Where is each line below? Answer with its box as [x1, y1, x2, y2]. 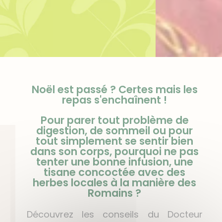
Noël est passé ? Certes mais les [31, 82, 198, 97]
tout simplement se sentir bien [36, 133, 194, 148]
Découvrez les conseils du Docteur [26, 208, 203, 221]
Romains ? [88, 185, 142, 200]
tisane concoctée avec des [44, 165, 186, 179]
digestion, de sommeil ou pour [36, 123, 193, 138]
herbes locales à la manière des [33, 175, 197, 190]
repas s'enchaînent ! [62, 92, 167, 107]
